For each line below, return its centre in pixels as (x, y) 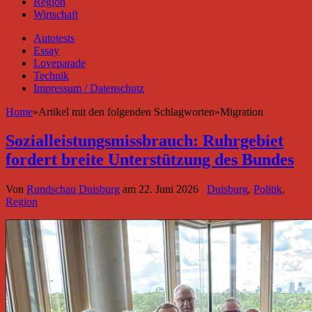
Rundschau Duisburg (73, 189)
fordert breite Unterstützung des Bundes (150, 160)
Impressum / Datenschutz (89, 88)
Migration (242, 111)
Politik (268, 189)
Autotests (54, 38)
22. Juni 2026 (169, 189)
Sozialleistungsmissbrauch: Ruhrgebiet (145, 141)
